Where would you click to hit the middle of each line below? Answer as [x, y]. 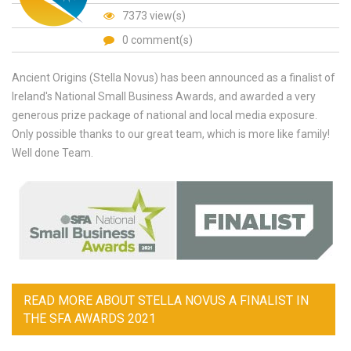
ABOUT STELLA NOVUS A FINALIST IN [201, 300]
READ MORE [58, 300]
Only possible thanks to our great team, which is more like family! [171, 134]
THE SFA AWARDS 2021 [90, 318]
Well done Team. [52, 153]
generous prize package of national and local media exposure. [165, 115]
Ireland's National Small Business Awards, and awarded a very [164, 96]
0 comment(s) [157, 40]
